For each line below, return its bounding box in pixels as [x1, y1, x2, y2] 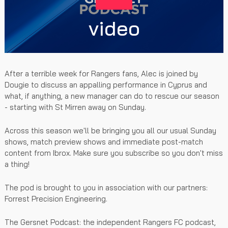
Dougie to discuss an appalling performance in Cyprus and [5, 79, 207, 90]
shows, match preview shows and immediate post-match [5, 136, 203, 147]
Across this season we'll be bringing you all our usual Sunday [5, 125, 216, 135]
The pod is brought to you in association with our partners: [5, 182, 208, 192]
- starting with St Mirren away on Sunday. [5, 102, 146, 112]
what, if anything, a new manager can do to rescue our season [5, 91, 219, 101]
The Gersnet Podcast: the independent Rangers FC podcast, [5, 217, 216, 227]
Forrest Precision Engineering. [5, 193, 107, 204]
